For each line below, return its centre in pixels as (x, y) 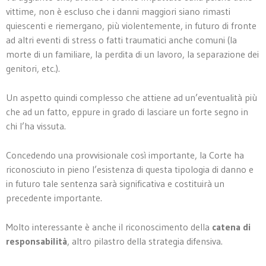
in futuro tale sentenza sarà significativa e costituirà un (115, 183)
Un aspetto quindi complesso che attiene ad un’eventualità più (132, 97)
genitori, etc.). (33, 68)
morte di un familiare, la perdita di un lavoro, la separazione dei (132, 54)
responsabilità (37, 241)
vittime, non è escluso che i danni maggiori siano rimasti (118, 11)
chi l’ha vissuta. (36, 126)
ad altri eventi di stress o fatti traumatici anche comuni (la (121, 39)
